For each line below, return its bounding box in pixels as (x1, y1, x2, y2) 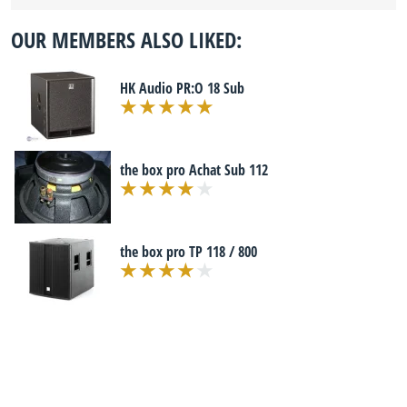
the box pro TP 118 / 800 (120, 242, 257, 262)
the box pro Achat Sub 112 (120, 160, 268, 180)
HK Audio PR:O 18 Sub (120, 78, 244, 98)
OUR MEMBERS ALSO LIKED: (11, 25, 242, 55)
